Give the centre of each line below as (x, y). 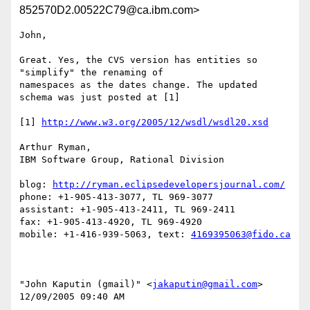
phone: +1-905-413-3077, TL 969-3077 (116, 197)
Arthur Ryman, (55, 147)
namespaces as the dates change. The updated (138, 85)
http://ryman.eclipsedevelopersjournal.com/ (169, 185)
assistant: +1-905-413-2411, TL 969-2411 (127, 210)
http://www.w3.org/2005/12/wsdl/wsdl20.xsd (155, 122)
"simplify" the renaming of (94, 73)
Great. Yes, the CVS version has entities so (138, 60)
